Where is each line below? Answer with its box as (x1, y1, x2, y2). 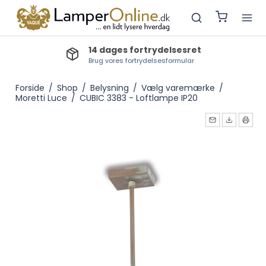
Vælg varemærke (141, 82, 215, 94)
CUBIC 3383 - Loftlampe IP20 (79, 92, 198, 104)
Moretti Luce (15, 92, 67, 104)
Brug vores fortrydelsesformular (88, 56, 194, 65)
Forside (15, 82, 45, 94)
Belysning (90, 82, 129, 94)
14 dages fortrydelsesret (88, 44, 201, 56)
